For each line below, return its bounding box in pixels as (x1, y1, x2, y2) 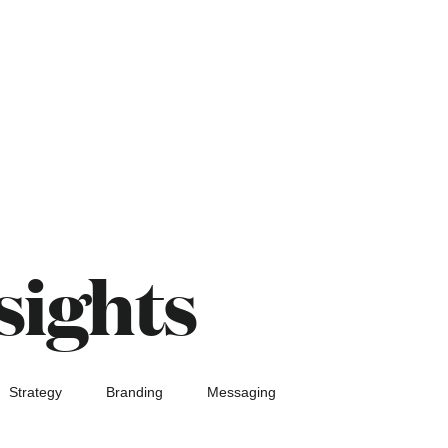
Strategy (9, 384, 62, 401)
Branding (106, 384, 163, 401)
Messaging (207, 384, 276, 401)
